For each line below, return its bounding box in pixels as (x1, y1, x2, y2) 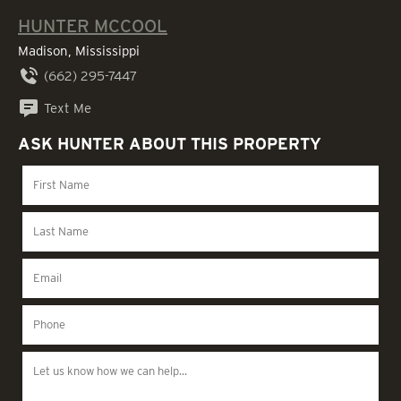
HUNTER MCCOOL (18, 15, 167, 38)
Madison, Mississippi (18, 43, 140, 60)
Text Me (44, 100, 91, 117)
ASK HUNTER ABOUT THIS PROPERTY (18, 134, 321, 154)
